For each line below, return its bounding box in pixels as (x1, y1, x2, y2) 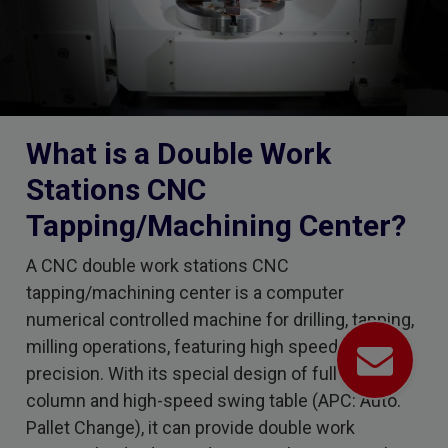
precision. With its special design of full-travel (26, 362, 387, 384)
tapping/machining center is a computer (26, 281, 344, 303)
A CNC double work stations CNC (26, 254, 289, 276)
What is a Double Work (26, 135, 331, 171)
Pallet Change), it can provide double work (26, 416, 355, 438)
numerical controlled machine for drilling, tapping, (26, 308, 414, 330)
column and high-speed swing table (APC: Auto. (26, 389, 401, 411)
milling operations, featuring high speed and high (26, 335, 409, 357)
